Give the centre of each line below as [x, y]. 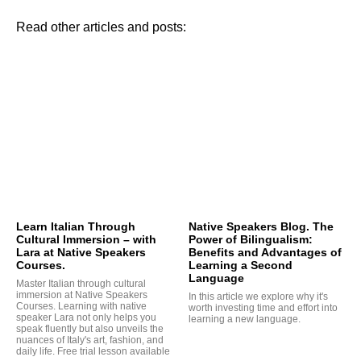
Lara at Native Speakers [81, 253]
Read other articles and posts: [101, 27]
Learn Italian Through [76, 227]
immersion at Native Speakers [82, 295]
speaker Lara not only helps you [86, 318]
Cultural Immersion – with [86, 240]
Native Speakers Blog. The [261, 227]
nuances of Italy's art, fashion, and [90, 340]
